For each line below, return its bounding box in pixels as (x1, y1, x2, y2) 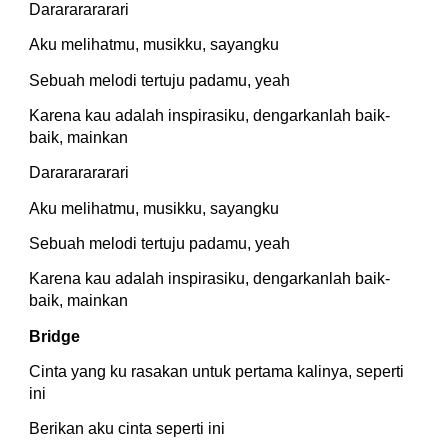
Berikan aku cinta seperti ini (29, 420, 226, 438)
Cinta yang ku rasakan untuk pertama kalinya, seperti (29, 362, 405, 380)
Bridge (29, 327, 81, 345)
